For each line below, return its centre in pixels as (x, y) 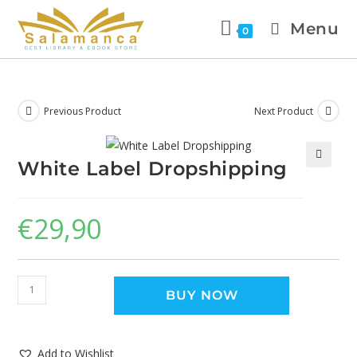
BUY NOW (202, 295)
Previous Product (83, 111)
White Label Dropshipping (153, 168)
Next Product (283, 111)
